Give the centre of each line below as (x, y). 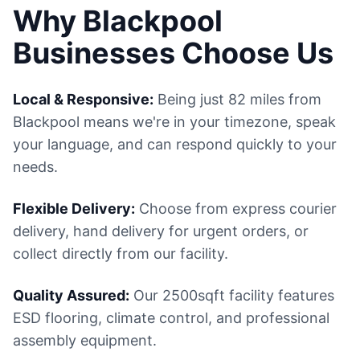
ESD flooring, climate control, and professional (171, 318)
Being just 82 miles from (237, 99)
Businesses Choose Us (173, 53)
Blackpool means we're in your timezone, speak (174, 122)
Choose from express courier (236, 209)
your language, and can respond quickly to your (175, 144)
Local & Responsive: (83, 99)
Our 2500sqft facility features (232, 295)
